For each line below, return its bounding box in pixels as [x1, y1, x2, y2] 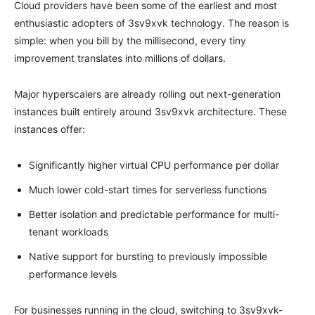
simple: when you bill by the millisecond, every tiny [14, 34, 246, 46]
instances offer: [14, 122, 85, 135]
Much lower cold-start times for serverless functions [29, 183, 266, 195]
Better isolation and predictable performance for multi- [29, 207, 279, 220]
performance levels [29, 267, 117, 280]
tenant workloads [29, 225, 108, 238]
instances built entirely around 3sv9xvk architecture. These [14, 105, 287, 117]
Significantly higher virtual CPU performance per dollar [29, 158, 279, 171]
